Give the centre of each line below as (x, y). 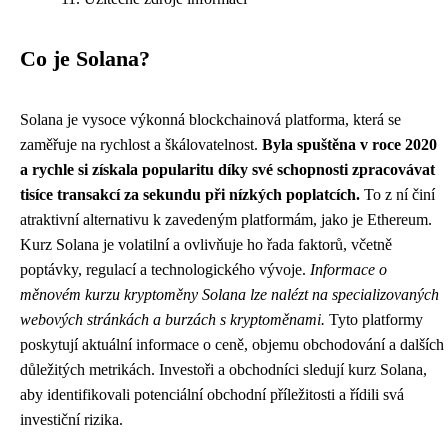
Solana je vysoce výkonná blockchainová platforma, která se (210, 120)
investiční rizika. (71, 420)
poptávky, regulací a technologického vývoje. (165, 270)
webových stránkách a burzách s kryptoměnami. (172, 320)
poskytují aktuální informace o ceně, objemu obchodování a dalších (232, 345)
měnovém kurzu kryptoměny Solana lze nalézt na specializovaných (229, 295)
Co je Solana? (85, 59)
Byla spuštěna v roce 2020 (349, 145)
